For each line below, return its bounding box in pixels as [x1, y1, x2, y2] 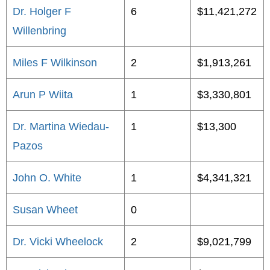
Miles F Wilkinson [13, 57, 97, 69]
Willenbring [13, 25, 66, 37]
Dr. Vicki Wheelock [13, 236, 103, 248]
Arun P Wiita [13, 89, 73, 101]
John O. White [13, 172, 81, 184]
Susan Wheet [13, 204, 78, 216]
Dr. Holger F [13, 5, 71, 17]
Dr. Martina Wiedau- [13, 121, 109, 133]
